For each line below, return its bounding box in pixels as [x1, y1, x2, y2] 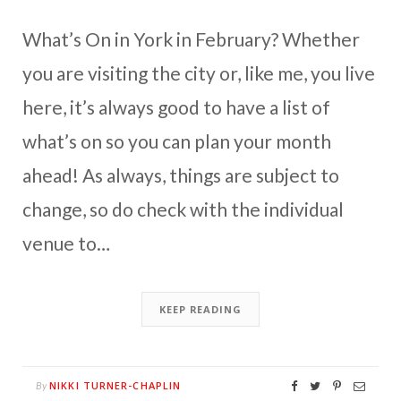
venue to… [22, 231, 110, 254]
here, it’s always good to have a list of [22, 95, 330, 118]
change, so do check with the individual [22, 197, 344, 220]
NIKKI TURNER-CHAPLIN [49, 378, 182, 392]
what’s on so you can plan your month [22, 129, 331, 152]
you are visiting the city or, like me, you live [22, 61, 375, 84]
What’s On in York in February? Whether [22, 27, 360, 50]
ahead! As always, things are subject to [22, 163, 339, 186]
